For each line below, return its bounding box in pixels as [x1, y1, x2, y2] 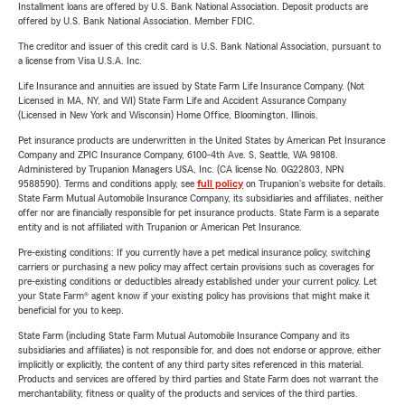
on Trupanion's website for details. [243, 178, 386, 189]
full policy [197, 178, 243, 189]
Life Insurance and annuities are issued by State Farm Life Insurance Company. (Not [18, 80, 364, 91]
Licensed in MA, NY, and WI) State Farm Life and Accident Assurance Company [18, 95, 346, 106]
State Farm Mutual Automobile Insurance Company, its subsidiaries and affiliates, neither [18, 193, 383, 203]
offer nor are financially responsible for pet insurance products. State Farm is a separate [18, 207, 379, 218]
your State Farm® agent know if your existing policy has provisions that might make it [18, 290, 370, 301]
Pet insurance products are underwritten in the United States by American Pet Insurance [18, 135, 385, 146]
